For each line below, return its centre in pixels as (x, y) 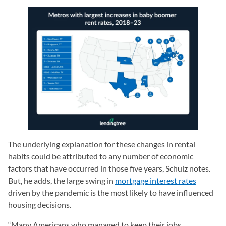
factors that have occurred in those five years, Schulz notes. (109, 168)
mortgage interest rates (156, 180)
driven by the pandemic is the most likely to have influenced (111, 192)
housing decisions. (40, 204)
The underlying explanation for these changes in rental (102, 144)
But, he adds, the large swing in (62, 180)
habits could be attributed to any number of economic (101, 156)
